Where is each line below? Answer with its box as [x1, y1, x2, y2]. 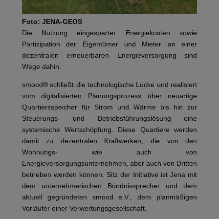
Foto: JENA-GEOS [22, 17, 82, 25]
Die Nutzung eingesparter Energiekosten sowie [22, 28, 197, 37]
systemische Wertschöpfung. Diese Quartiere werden [22, 125, 197, 133]
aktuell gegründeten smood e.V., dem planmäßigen [22, 193, 197, 201]
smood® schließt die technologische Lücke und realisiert [22, 80, 197, 88]
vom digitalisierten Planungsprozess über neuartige [22, 91, 197, 100]
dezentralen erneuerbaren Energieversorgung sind [22, 51, 197, 59]
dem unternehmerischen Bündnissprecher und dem [22, 181, 197, 190]
